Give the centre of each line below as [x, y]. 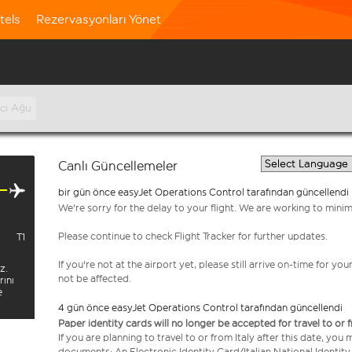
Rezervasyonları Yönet [99, 19]
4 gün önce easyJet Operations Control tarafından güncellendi [200, 308]
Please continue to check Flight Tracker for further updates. [193, 236]
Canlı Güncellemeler [118, 166]
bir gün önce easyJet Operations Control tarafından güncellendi [203, 192]
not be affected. [96, 279]
